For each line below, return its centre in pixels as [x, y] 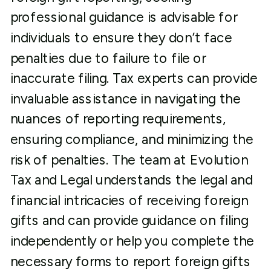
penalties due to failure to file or [108, 58]
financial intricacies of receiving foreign [129, 200]
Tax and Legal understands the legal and [131, 180]
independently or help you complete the [132, 241]
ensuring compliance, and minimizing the [132, 139]
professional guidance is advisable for [124, 17]
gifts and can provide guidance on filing [129, 220]
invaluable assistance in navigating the [125, 99]
